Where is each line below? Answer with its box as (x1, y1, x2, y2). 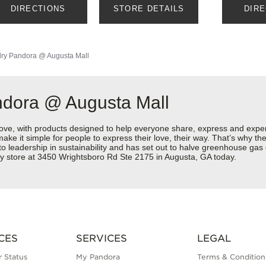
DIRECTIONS (10, 4, 66, 14)
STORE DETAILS (113, 4, 185, 14)
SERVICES (75, 233, 127, 245)
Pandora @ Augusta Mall (9, 52, 89, 61)
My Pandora (75, 252, 120, 262)
